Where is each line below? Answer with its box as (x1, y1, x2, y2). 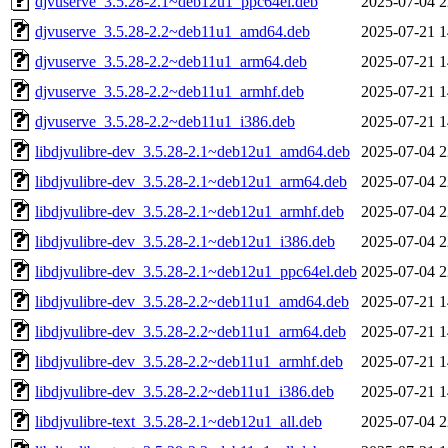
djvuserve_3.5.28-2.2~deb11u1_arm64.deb (35, 52, 307, 70)
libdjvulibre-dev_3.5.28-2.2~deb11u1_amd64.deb (35, 292, 349, 310)
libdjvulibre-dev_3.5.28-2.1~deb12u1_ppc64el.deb (35, 262, 357, 280)
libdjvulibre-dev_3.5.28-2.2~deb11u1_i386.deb (35, 382, 334, 400)
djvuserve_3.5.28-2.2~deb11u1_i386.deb (35, 112, 295, 130)
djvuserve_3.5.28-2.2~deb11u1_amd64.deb (35, 22, 310, 40)
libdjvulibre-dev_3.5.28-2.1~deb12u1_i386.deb (35, 232, 335, 250)
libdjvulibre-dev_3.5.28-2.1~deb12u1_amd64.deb (35, 142, 350, 160)
